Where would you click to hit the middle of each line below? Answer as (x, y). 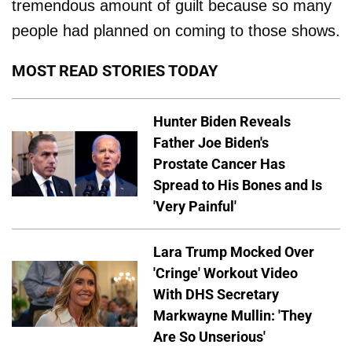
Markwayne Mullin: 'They (233, 315)
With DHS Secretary (216, 294)
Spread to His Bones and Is (238, 185)
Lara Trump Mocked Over (234, 251)
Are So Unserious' (209, 336)
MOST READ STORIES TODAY (115, 70)
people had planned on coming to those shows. (176, 30)
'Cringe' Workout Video (225, 273)
